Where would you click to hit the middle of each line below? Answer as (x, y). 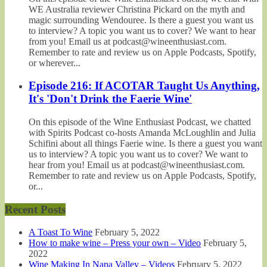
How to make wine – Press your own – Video (115, 243)
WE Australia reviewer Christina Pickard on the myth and (137, 9)
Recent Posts (35, 209)
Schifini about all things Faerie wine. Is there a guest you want (145, 143)
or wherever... (55, 63)
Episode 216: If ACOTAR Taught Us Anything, (144, 86)
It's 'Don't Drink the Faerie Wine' (110, 99)
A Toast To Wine (60, 232)
